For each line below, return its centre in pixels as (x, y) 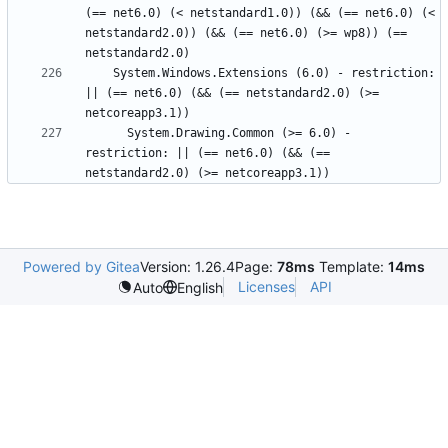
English (199, 287)
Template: (351, 267)
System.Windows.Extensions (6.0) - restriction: (99, 73)
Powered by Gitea (81, 267)
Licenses (266, 287)
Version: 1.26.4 (187, 267)
